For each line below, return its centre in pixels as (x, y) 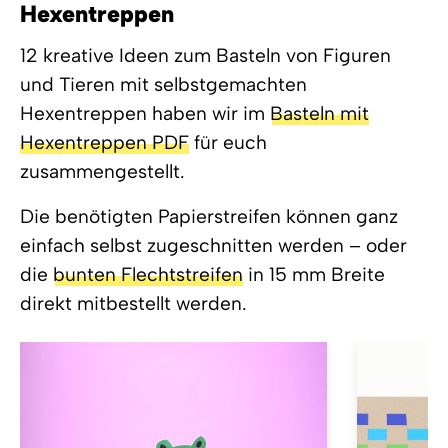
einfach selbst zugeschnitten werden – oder (213, 245)
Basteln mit (319, 113)
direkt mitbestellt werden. (133, 303)
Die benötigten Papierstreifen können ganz (209, 216)
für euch (228, 142)
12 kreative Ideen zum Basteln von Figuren (205, 55)
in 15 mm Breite (314, 274)
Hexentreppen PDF (104, 142)
